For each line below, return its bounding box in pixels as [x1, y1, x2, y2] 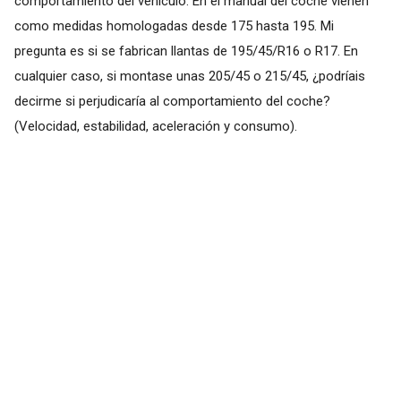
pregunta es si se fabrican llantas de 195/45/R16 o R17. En [13, 42, 358, 59]
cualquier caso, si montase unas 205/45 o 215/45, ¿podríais [13, 67, 365, 84]
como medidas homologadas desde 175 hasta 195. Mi [13, 17, 334, 34]
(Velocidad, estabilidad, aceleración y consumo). [13, 117, 297, 134]
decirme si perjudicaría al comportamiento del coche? [13, 92, 330, 109]
